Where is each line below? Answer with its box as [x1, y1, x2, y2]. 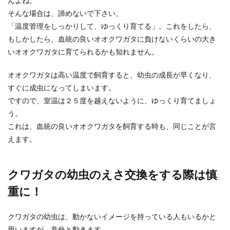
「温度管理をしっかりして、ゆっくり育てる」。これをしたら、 [8, 22, 216, 30]
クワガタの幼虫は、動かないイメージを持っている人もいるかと [8, 212, 216, 221]
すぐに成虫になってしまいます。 [8, 83, 116, 92]
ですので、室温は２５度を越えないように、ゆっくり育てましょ [8, 96, 216, 105]
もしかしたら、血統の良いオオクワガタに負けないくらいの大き [8, 34, 216, 43]
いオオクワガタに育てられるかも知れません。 [8, 47, 159, 56]
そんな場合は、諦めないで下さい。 [8, 9, 123, 17]
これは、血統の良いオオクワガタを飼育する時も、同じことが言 [8, 122, 216, 130]
